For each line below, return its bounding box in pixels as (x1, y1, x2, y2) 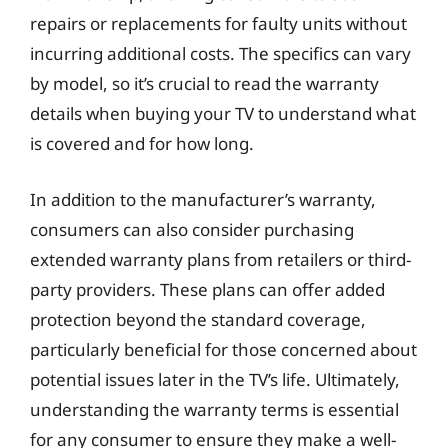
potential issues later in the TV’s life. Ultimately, (30, 367, 400, 391)
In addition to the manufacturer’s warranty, (30, 187, 376, 211)
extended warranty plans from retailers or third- (30, 247, 411, 271)
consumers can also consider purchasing (30, 217, 354, 241)
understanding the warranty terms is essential (30, 397, 399, 421)
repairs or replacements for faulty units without (30, 12, 407, 35)
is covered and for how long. (30, 132, 254, 155)
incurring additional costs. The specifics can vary (30, 42, 411, 65)
